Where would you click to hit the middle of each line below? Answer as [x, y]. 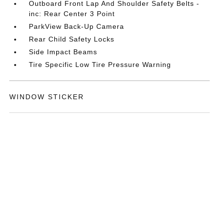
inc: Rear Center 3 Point [72, 14]
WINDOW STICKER [47, 97]
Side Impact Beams [63, 52]
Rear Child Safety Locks [72, 39]
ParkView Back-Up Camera [77, 27]
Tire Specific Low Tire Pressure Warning [100, 65]
